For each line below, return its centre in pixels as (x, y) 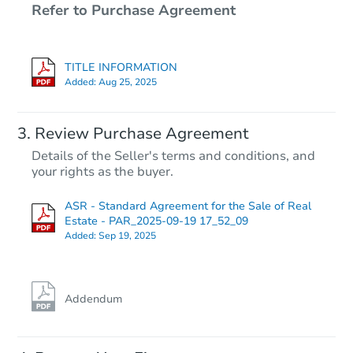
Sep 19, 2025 (127, 236)
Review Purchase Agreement (142, 134)
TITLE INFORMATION (121, 68)
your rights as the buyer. (102, 172)
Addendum (94, 299)
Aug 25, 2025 (128, 82)
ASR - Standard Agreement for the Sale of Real (188, 206)
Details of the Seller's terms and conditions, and (173, 156)
